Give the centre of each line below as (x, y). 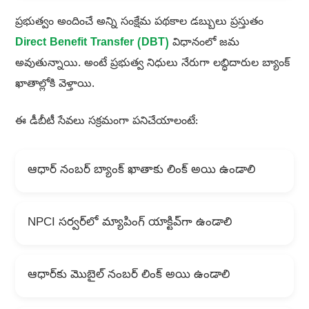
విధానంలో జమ (204, 44)
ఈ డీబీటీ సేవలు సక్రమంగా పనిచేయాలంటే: (106, 122)
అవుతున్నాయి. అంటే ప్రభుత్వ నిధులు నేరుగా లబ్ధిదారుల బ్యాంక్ (152, 64)
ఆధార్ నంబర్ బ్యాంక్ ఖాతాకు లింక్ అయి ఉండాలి (141, 171)
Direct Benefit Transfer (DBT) (92, 44)
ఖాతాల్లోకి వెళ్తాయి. (54, 85)
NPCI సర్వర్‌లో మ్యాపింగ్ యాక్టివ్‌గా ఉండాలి (129, 223)
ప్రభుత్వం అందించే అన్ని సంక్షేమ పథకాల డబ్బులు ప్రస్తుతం (139, 23)
